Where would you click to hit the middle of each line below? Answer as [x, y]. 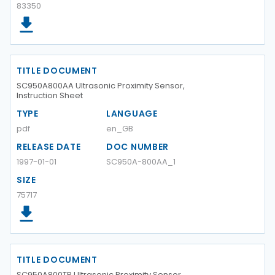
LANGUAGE [132, 114]
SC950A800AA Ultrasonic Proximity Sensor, [101, 86]
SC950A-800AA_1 [141, 162]
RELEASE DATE [49, 147]
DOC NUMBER [137, 147]
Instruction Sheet [50, 95]
